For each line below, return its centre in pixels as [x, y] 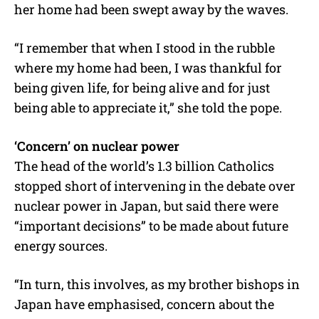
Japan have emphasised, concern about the [144, 304]
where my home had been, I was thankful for [148, 68]
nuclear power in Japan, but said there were [146, 206]
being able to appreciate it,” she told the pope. [148, 108]
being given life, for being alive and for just [142, 88]
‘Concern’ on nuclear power [97, 146]
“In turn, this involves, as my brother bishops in [157, 284]
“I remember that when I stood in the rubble [145, 48]
